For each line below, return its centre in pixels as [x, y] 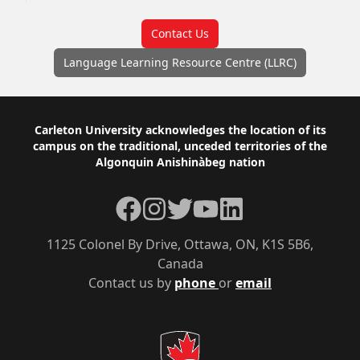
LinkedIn [244, 205]
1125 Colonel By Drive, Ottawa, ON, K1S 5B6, [180, 244]
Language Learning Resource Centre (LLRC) [180, 62]
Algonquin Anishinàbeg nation [180, 162]
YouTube [218, 205]
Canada [180, 264]
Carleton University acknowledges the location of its [180, 130]
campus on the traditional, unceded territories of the [180, 146]
